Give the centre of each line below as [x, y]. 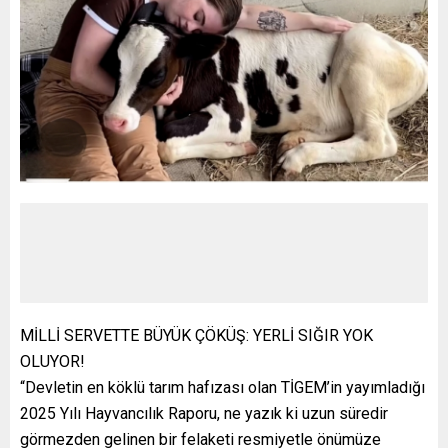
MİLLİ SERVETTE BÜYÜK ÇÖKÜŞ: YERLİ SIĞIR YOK [196, 336]
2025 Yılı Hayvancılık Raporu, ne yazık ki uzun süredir [204, 414]
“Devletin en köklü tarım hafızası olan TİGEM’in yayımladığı [222, 388]
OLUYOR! [52, 362]
